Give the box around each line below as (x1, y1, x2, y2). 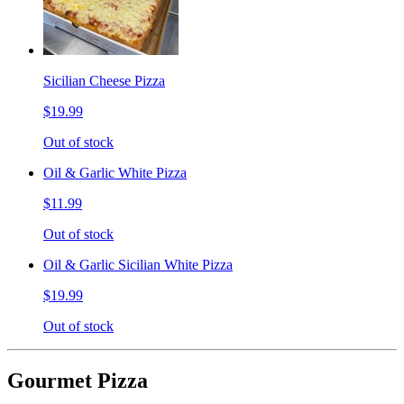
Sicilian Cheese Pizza (43, 73, 165, 89)
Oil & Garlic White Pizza (43, 165, 187, 181)
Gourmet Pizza (7, 369, 148, 393)
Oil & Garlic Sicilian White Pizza (43, 257, 233, 273)
